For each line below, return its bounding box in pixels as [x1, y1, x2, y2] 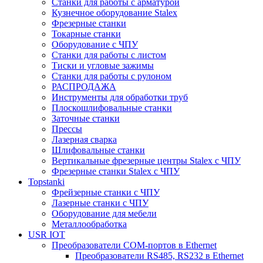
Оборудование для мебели [52, 208, 157, 218]
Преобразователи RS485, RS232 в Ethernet [75, 251, 244, 261]
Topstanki [28, 177, 65, 187]
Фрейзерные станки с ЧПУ [52, 187, 160, 197]
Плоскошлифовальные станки [52, 103, 172, 113]
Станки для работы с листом [52, 50, 166, 60]
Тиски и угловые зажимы [52, 60, 154, 70]
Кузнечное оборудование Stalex [52, 8, 177, 18]
